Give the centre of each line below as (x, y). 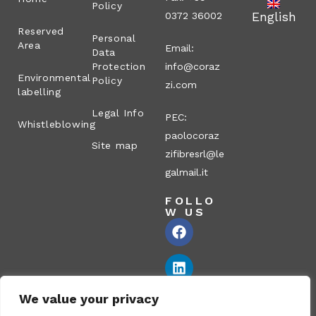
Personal (114, 38)
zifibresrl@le (195, 154)
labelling (39, 92)
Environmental (54, 78)
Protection (119, 67)
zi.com (181, 85)
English (274, 16)
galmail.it (187, 172)
